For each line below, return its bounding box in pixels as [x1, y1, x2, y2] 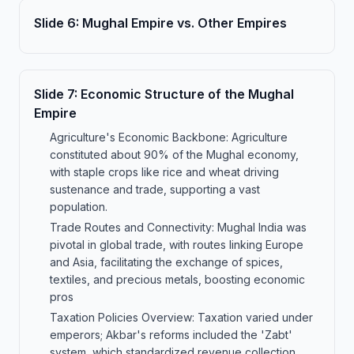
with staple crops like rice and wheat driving [50, 165, 279, 179]
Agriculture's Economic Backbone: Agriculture [50, 130, 288, 144]
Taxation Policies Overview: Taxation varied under [50, 311, 313, 324]
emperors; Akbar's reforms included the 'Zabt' [50, 328, 292, 341]
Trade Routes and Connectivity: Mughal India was [50, 220, 307, 234]
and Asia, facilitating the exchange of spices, [50, 255, 283, 269]
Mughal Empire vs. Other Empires [82, 15, 287, 31]
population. [50, 200, 107, 213]
